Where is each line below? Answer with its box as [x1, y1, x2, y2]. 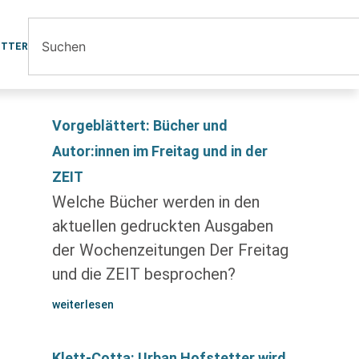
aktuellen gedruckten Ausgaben [51, 216, 273, 236]
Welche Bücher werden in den [51, 192, 260, 212]
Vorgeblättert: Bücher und [51, 117, 228, 134]
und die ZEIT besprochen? [51, 264, 236, 284]
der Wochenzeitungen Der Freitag [51, 240, 288, 260]
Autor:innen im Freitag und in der [51, 143, 268, 159]
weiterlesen [51, 298, 114, 311]
